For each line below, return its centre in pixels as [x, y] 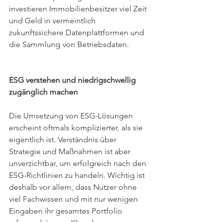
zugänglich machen [44, 92]
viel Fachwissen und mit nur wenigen [74, 199]
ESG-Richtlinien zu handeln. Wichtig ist [78, 175]
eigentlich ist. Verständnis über [64, 139]
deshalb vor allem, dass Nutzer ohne [74, 187]
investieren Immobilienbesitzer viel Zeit [79, 9]
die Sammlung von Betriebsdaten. [69, 44]
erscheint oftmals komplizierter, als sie [77, 128]
